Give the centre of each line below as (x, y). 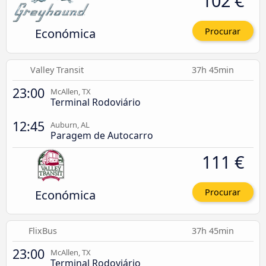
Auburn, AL (70, 124)
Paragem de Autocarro (102, 135)
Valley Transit (57, 69)
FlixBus (43, 231)
